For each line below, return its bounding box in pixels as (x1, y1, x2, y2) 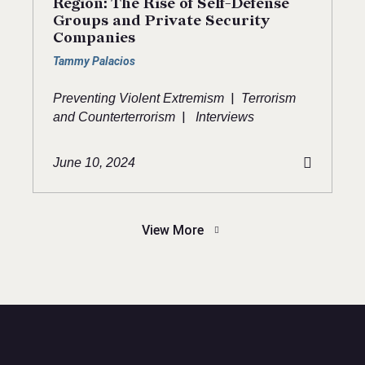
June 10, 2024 (53, 156, 135, 170)
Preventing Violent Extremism (53, 91, 224, 106)
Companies (53, 29, 135, 47)
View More (142, 222, 204, 239)
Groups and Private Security (53, 12, 270, 30)
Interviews (196, 110, 254, 125)
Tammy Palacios (53, 55, 135, 68)
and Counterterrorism (53, 110, 175, 125)
